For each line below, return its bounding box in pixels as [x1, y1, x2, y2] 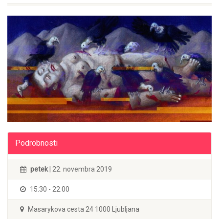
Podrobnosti [15, 138, 58, 148]
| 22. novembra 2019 [48, 165, 112, 173]
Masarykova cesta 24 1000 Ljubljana [26, 205, 139, 213]
